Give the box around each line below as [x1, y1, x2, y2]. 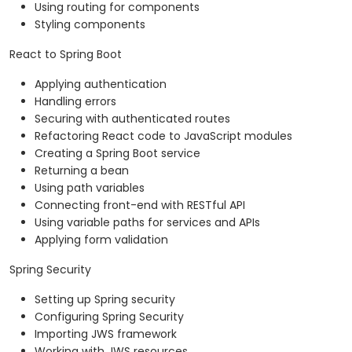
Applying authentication [35, 76, 167, 93]
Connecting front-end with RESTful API [35, 197, 245, 214]
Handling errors [35, 93, 116, 110]
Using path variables [35, 180, 145, 196]
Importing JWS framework [35, 326, 177, 343]
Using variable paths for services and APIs [35, 214, 260, 231]
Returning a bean [35, 163, 129, 179]
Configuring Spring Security [35, 309, 184, 325]
